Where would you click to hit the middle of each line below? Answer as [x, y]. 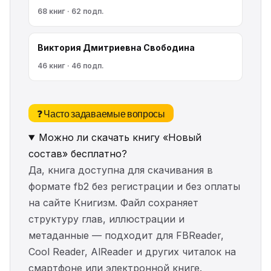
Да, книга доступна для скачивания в [121, 170]
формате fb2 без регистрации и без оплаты [134, 186]
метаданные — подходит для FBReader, [126, 235]
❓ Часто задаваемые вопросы [101, 113]
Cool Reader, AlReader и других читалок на [132, 252]
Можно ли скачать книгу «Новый [120, 137]
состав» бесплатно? [78, 154]
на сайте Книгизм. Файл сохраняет [113, 203]
